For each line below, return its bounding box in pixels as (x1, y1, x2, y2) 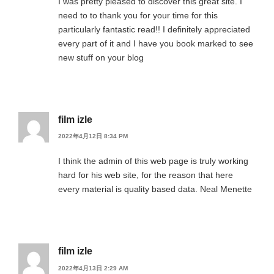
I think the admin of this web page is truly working (58, 156, 248, 166)
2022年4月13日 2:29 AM (58, 264, 128, 272)
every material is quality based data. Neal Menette (58, 184, 252, 194)
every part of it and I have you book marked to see (58, 38, 253, 48)
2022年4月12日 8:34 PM (58, 133, 128, 140)
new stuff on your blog (58, 52, 144, 62)
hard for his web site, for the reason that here (58, 170, 233, 180)
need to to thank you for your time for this (58, 10, 218, 20)
